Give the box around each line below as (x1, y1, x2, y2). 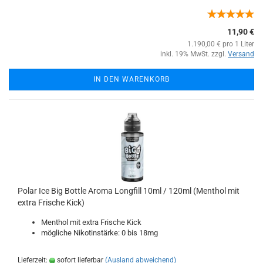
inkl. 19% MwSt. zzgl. (160, 50, 228, 58)
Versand (228, 50, 254, 58)
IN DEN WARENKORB (93, 75, 170, 83)
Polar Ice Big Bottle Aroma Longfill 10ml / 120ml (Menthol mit (18, 186, 240, 195)
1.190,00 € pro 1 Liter (187, 40, 254, 48)
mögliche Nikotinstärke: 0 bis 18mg (41, 228, 158, 237)
